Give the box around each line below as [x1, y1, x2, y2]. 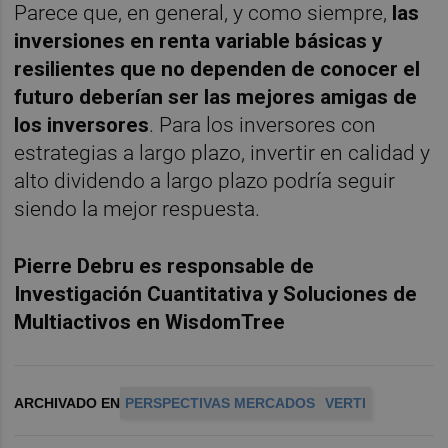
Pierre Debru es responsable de [14, 253, 315, 278]
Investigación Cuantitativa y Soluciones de [14, 281, 418, 306]
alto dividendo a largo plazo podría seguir [14, 168, 396, 193]
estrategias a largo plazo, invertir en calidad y [14, 140, 431, 165]
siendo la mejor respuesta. [14, 196, 261, 221]
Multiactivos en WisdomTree [14, 309, 286, 334]
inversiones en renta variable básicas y [14, 28, 383, 53]
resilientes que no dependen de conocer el [14, 56, 421, 81]
